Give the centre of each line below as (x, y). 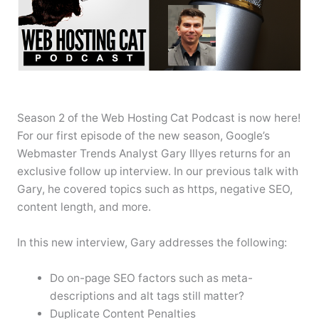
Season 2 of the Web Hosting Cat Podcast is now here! (158, 118)
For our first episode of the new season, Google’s (143, 136)
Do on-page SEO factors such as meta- (152, 278)
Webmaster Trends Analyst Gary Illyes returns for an (153, 154)
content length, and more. (84, 207)
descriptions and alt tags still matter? (147, 296)
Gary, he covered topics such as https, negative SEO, (155, 189)
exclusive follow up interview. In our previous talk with (157, 172)
